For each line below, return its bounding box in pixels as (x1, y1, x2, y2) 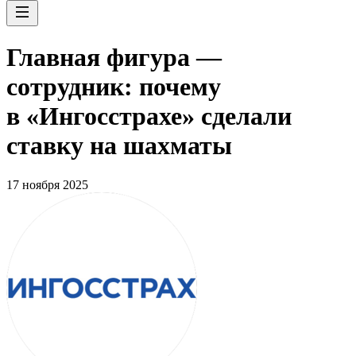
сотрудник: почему (6, 72, 221, 102)
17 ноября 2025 (6, 177, 88, 192)
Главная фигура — (6, 43, 222, 72)
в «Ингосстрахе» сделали (6, 102, 292, 131)
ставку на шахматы (6, 131, 232, 161)
